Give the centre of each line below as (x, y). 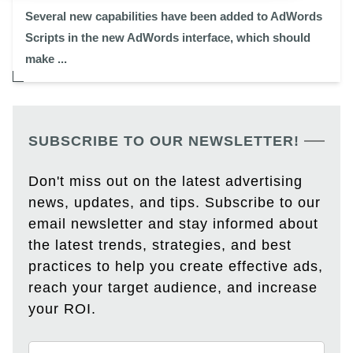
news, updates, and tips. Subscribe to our (175, 203)
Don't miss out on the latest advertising (165, 182)
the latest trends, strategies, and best (160, 245)
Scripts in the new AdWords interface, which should (168, 38)
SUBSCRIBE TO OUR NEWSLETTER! (164, 141)
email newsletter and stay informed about (173, 224)
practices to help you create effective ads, (176, 267)
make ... (46, 59)
